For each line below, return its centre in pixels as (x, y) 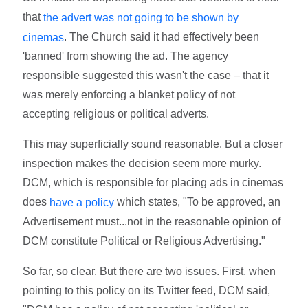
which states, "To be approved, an (198, 202)
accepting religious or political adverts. (116, 114)
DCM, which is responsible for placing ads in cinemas (153, 183)
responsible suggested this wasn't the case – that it (146, 76)
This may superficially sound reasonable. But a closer (153, 144)
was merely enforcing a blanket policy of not (129, 95)
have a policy (82, 203)
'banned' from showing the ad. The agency (126, 56)
